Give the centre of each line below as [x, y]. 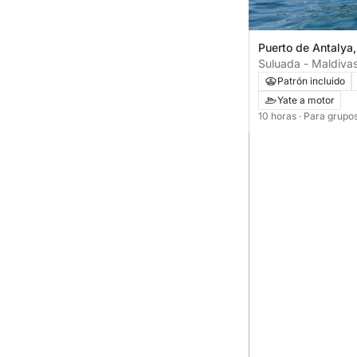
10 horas [279, 116]
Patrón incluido [311, 80]
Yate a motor [306, 100]
